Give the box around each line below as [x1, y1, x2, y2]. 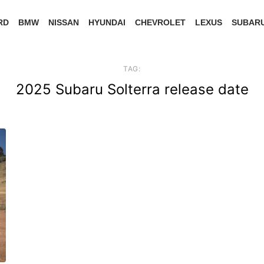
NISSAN [48, 17, 79, 27]
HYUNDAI [88, 17, 126, 27]
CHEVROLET [135, 17, 186, 27]
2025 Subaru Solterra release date [15, 80, 249, 98]
